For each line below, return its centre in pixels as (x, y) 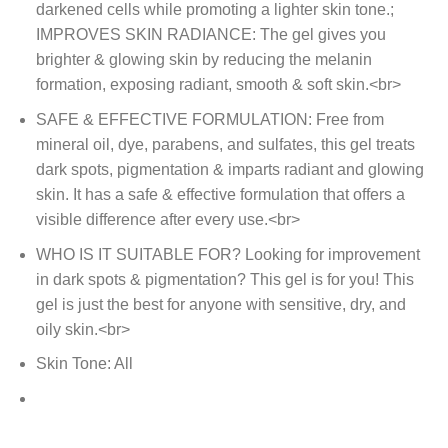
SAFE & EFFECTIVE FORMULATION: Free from (209, 119)
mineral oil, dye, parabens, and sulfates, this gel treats (225, 144)
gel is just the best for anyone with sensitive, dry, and (220, 304)
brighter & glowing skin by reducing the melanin (203, 60)
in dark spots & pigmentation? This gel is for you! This (224, 279)
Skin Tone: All (84, 364)
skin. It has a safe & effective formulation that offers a (220, 194)
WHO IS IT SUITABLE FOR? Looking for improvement (227, 254)
